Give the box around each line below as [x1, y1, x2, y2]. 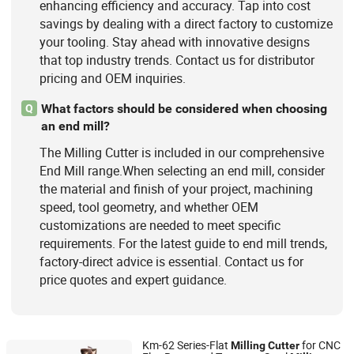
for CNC [299, 338, 341, 352]
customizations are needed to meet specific [39, 217, 281, 235]
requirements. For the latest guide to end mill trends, [39, 235, 327, 253]
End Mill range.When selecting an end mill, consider [39, 162, 325, 180]
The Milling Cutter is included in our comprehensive [39, 144, 324, 162]
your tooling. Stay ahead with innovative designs [39, 32, 310, 51]
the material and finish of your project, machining [39, 180, 313, 198]
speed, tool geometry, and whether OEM [39, 198, 258, 217]
